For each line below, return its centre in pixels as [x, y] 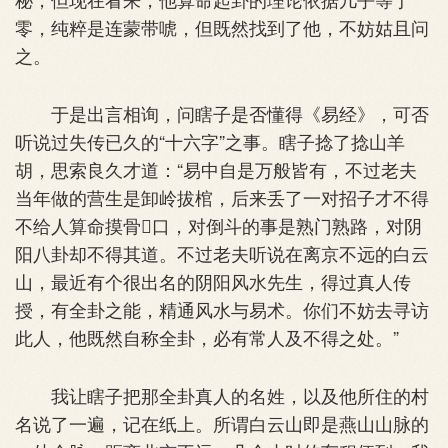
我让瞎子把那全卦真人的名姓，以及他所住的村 [222, 394]
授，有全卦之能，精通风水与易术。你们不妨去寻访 [222, 308]
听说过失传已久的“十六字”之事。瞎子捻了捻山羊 [210, 140]
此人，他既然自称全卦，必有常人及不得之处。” [207, 336]
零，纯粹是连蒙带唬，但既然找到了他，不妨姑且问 [222, 26]
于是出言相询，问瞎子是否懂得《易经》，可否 [222, 112]
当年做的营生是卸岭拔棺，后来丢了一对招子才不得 [222, 196]
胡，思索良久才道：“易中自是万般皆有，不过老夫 [216, 168]
